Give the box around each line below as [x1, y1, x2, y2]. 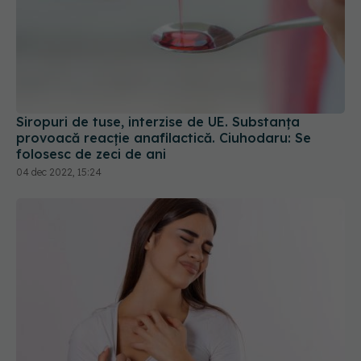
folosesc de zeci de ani [16, 145, 166, 162]
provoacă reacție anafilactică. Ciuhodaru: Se [16, 129, 311, 146]
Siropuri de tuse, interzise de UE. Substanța [16, 113, 300, 130]
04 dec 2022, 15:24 [16, 165, 102, 178]
